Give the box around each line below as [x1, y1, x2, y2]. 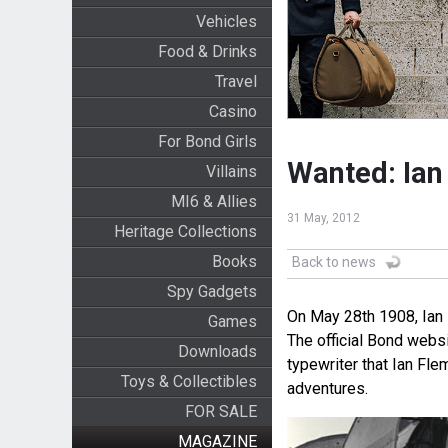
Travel [214, 72, 257, 91]
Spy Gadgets [166, 282, 257, 301]
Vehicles [195, 12, 257, 31]
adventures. [286, 379, 368, 399]
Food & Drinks [157, 42, 257, 61]
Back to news [291, 254, 376, 271]
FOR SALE [184, 402, 257, 421]
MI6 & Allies [170, 192, 257, 211]
